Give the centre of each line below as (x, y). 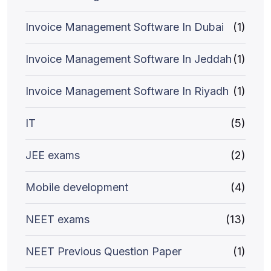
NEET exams (57, 219)
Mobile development (77, 187)
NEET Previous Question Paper (103, 251)
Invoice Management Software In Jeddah (129, 59)
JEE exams (53, 155)
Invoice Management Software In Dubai (125, 27)
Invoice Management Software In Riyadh (127, 91)
